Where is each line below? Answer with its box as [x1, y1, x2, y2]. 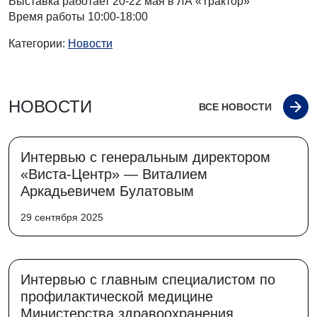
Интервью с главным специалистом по [21, 272, 275, 287]
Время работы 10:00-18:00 [8, 11, 148, 23]
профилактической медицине [21, 289, 213, 304]
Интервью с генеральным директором [21, 149, 270, 165]
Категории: [8, 38, 68, 50]
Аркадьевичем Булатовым [21, 183, 194, 199]
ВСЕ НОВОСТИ [199, 100, 272, 113]
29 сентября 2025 [21, 212, 103, 223]
